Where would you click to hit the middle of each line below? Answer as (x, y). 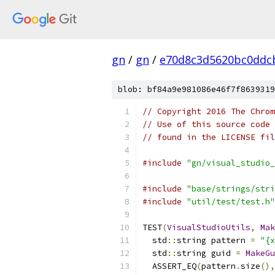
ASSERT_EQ (169, 266)
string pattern (214, 240)
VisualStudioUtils (209, 227)
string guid (206, 253)
